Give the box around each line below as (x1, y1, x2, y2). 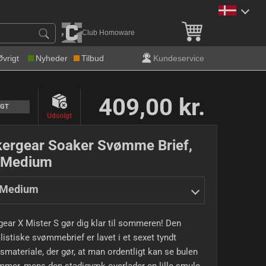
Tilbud (81, 53, 104, 63)
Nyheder (36, 53, 68, 63)
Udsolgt (47, 112, 72, 120)
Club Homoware (82, 28, 135, 37)
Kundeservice (153, 53, 204, 63)
